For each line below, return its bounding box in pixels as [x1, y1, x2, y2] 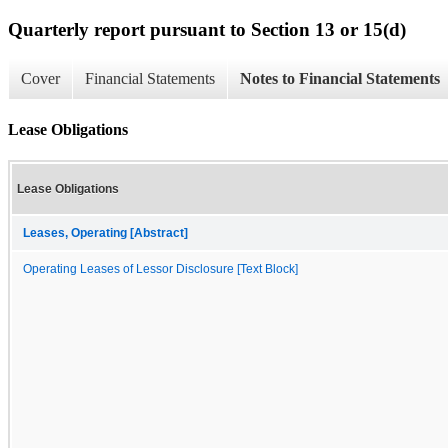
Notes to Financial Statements [240, 70, 440, 88]
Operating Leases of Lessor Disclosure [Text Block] [23, 262, 298, 275]
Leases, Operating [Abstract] [23, 226, 188, 239]
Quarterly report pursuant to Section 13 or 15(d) [8, 18, 406, 40]
